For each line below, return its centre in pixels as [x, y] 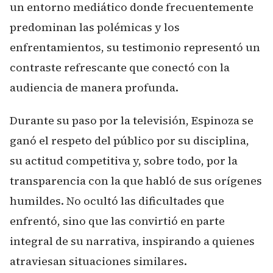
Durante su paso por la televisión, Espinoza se [132, 120]
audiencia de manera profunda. [94, 87]
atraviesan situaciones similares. [98, 261]
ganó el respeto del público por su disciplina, [129, 140]
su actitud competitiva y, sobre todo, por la [124, 161]
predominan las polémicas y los [95, 27]
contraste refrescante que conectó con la [120, 67]
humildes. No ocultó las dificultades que [117, 201]
